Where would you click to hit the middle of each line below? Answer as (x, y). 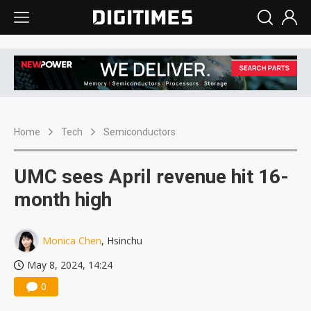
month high (63, 200)
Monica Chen (72, 241)
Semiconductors (140, 132)
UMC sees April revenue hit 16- (151, 177)
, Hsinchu (122, 241)
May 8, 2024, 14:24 (70, 265)
